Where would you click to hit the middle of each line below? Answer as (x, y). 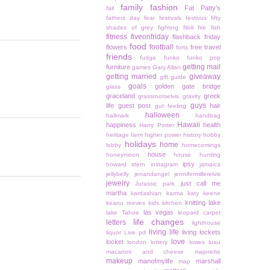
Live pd (135, 233)
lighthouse (206, 223)
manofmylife (155, 261)
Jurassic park (155, 184)
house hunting (197, 155)
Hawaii (188, 125)
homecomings (202, 145)
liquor (114, 233)
